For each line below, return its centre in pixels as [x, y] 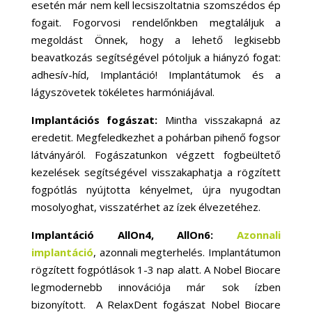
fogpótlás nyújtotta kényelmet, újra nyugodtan [156, 190]
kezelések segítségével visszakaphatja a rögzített [156, 172]
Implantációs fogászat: [98, 120]
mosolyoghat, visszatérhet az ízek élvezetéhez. [146, 207]
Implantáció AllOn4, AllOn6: [134, 235]
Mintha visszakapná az [223, 120]
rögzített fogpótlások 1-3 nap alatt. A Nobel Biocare [156, 270]
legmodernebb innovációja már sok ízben [156, 287]
